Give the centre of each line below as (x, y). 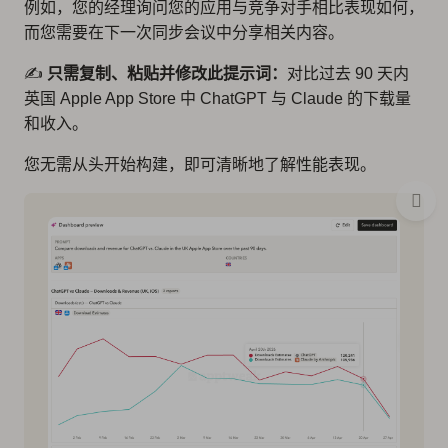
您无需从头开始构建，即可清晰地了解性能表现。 (200, 165)
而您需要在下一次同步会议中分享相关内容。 (184, 33)
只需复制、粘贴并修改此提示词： (167, 74)
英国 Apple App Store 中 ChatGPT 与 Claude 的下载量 (217, 99)
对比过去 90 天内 (348, 74)
